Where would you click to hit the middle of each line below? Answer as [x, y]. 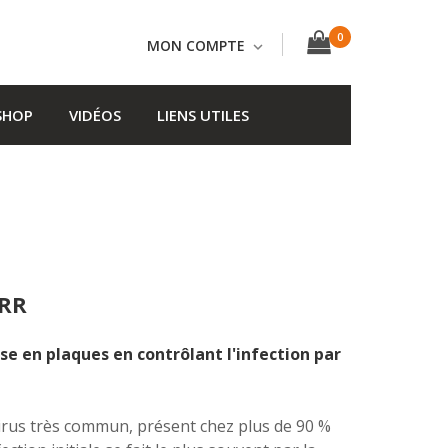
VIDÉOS [95, 115]
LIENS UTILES [203, 115]
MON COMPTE [196, 45]
